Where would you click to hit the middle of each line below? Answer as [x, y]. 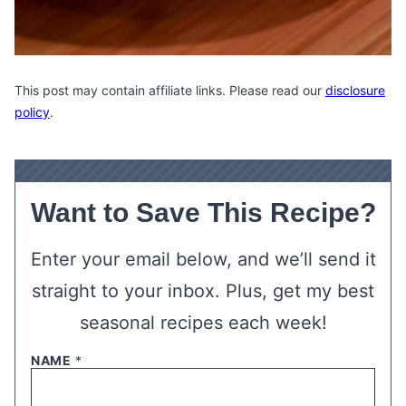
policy [32, 112]
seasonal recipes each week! [203, 323]
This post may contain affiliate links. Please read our [170, 90]
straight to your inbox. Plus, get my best [203, 291]
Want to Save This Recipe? [203, 213]
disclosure [355, 90]
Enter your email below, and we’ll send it [203, 259]
